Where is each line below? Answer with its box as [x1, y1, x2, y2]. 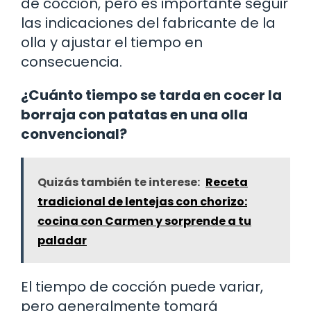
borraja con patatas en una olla [21, 104, 248, 124]
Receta [205, 174, 248, 190]
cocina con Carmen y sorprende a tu [37, 212, 251, 229]
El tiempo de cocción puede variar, [21, 276, 263, 296]
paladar [37, 232, 87, 249]
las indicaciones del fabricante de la [21, 12, 276, 33]
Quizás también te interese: [37, 174, 200, 190]
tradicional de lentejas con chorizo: [37, 193, 247, 210]
